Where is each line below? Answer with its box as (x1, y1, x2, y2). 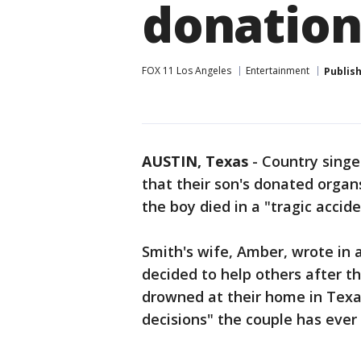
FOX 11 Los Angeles (142, 64, 231, 77)
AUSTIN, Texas (142, 151, 248, 171)
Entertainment (246, 64, 309, 77)
